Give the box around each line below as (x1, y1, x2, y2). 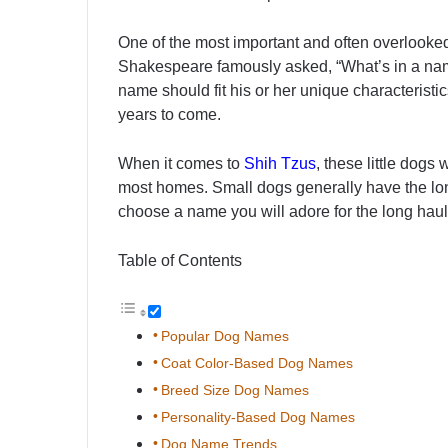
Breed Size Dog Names (160, 382, 309, 399)
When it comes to (118, 155, 244, 173)
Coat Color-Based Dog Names (160, 355, 353, 372)
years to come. (118, 106, 221, 124)
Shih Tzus (244, 155, 316, 173)
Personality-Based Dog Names (160, 409, 355, 426)
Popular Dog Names (160, 328, 289, 345)
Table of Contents (118, 252, 242, 270)
